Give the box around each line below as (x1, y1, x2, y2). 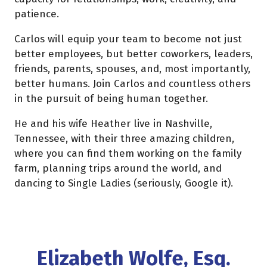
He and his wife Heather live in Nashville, (14, 117, 212, 131)
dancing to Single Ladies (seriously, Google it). (14, 177, 233, 190)
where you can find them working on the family (14, 147, 241, 160)
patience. (14, 7, 59, 20)
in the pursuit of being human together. (14, 92, 208, 105)
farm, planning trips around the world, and (14, 162, 222, 175)
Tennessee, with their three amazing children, (14, 132, 234, 145)
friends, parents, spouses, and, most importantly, (14, 62, 250, 75)
